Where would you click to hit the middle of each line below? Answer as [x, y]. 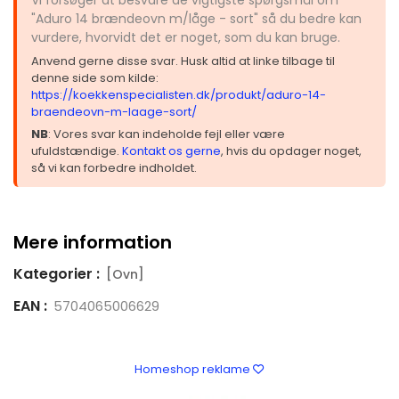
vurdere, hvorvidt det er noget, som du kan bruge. [186, 37]
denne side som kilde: [95, 77]
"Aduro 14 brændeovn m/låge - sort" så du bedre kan [196, 18]
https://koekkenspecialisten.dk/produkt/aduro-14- [179, 94]
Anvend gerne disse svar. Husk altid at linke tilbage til [183, 61]
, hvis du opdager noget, [291, 151]
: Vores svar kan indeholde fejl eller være [167, 134]
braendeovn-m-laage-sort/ [114, 111]
